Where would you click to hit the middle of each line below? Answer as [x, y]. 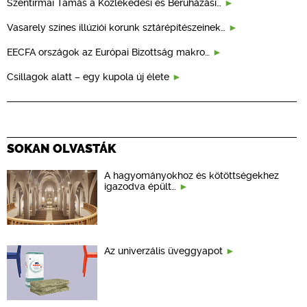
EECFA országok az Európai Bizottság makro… [110, 52]
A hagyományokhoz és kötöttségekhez [192, 176]
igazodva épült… [142, 187]
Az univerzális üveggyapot [165, 251]
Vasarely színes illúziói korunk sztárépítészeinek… [118, 28]
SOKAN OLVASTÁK [61, 149]
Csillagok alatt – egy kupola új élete [89, 77]
